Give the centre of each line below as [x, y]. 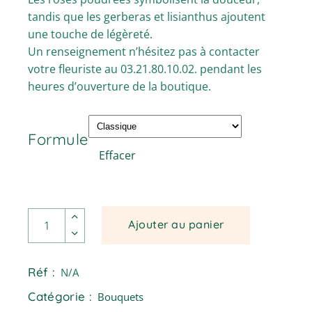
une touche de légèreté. [91, 34]
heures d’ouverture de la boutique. [120, 87]
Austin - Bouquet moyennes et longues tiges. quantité [168, 213]
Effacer [118, 156]
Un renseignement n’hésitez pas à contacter [144, 52]
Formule [58, 140]
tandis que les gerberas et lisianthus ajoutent [147, 17]
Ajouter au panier [176, 225]
